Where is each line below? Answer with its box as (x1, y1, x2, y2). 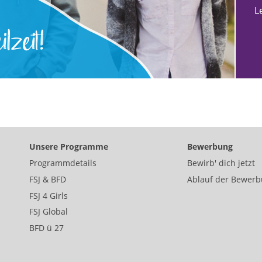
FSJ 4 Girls (29, 189, 68, 201)
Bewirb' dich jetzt (187, 157, 255, 168)
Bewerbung (187, 141, 233, 152)
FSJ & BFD (29, 173, 67, 185)
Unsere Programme (29, 141, 109, 152)
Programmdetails (29, 157, 97, 168)
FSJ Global (29, 206, 68, 218)
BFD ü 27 (29, 222, 64, 233)
